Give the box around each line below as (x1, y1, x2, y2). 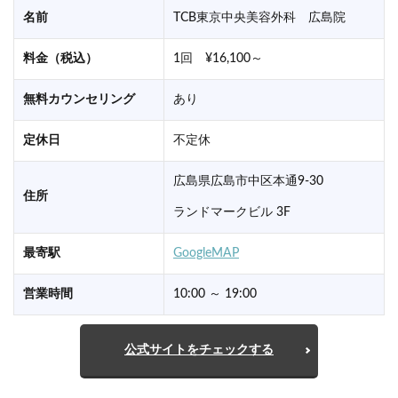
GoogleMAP (173, 247, 239, 260)
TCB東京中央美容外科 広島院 (173, 12, 346, 25)
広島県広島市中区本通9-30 (173, 175, 323, 188)
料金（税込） (23, 52, 98, 66)
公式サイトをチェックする (124, 344, 274, 357)
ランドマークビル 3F (173, 206, 291, 219)
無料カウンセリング (23, 93, 135, 107)
